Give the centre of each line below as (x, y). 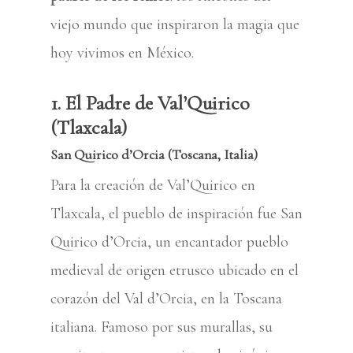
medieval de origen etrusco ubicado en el (175, 270)
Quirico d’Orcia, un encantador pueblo (169, 242)
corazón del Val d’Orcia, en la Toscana (166, 299)
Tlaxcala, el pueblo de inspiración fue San (176, 214)
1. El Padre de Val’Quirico (150, 103)
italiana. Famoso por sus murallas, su (162, 327)
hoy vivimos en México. (122, 53)
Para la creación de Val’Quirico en (153, 185)
